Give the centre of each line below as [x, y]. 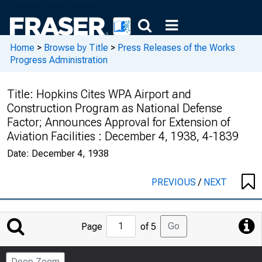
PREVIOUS [175, 182]
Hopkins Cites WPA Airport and [114, 94]
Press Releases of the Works [176, 47]
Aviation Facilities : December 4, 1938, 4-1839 [123, 136]
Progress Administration [59, 60]
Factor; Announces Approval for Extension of [118, 122]
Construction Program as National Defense [115, 108]
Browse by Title [76, 47]
